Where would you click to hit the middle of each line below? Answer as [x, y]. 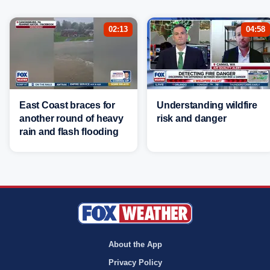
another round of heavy [71, 119]
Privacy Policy [135, 263]
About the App [135, 245]
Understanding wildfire [207, 105]
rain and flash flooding [69, 132]
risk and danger [192, 119]
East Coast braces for [67, 105]
